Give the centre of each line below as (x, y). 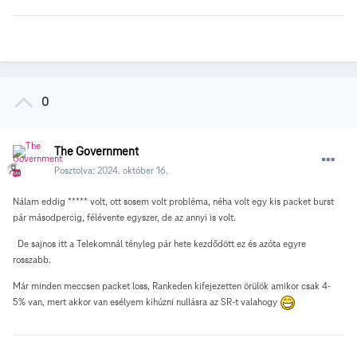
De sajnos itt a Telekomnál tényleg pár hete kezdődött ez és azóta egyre (159, 244)
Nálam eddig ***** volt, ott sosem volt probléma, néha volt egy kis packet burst (173, 202)
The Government (96, 152)
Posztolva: (76, 171)
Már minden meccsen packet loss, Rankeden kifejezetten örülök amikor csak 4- (172, 286)
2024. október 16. (133, 171)
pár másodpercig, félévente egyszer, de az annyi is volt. (124, 218)
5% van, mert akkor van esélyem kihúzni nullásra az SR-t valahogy (146, 302)
